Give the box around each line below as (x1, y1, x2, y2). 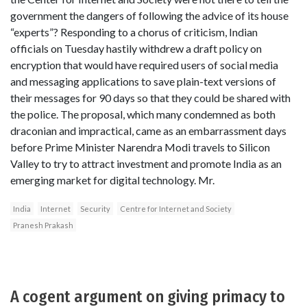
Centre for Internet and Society (120, 204, 232, 213)
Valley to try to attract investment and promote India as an (10, 156, 282, 170)
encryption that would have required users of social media (10, 58, 278, 71)
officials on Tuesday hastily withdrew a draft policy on (10, 41, 262, 55)
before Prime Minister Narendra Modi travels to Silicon (10, 140, 270, 153)
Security (80, 204, 110, 213)
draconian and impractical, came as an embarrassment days (10, 123, 286, 137)
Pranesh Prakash (13, 220, 73, 230)
